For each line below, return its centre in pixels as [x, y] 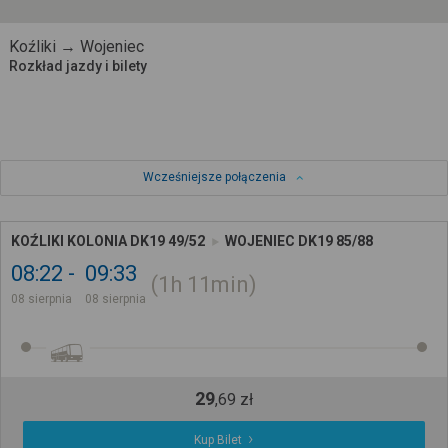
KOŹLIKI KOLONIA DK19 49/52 [108, 241]
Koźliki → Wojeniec [76, 46]
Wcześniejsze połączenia [214, 177]
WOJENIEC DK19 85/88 [299, 241]
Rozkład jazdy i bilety [77, 66]
